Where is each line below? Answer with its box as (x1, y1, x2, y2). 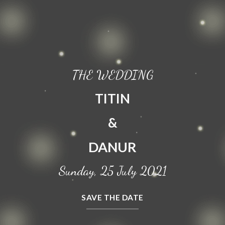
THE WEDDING (72, 66, 153, 82)
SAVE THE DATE (81, 193, 144, 202)
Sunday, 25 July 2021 (58, 163, 167, 179)
